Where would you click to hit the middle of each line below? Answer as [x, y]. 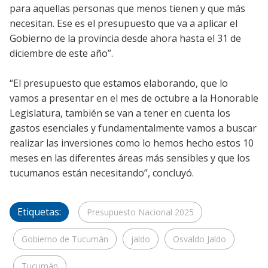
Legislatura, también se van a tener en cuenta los [120, 113]
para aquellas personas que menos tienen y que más [127, 9]
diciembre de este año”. [61, 54]
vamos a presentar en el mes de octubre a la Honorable [134, 98]
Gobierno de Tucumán [65, 239]
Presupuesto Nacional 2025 [140, 212]
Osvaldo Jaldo [200, 239]
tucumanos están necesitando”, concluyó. [102, 173]
